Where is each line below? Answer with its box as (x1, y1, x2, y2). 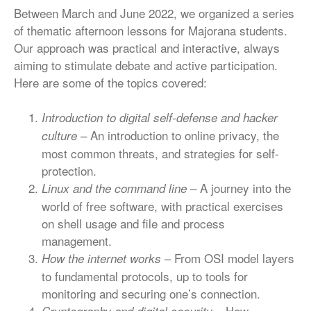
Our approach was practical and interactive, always (14, 39, 280, 56)
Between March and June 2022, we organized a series (14, 4, 294, 22)
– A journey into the (187, 179, 291, 196)
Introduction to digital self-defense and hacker (42, 109, 278, 126)
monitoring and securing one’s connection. (42, 285, 260, 302)
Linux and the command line (42, 180, 187, 196)
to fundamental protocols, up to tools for (42, 267, 248, 285)
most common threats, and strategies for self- (42, 144, 279, 162)
